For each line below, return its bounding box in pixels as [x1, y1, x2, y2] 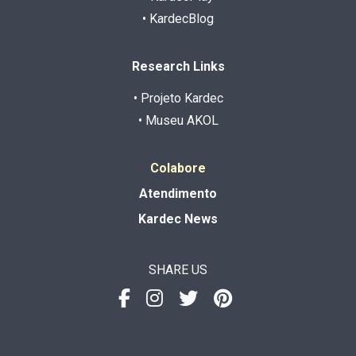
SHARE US [149, 261, 207, 277]
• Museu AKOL [137, 112, 219, 128]
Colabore [150, 160, 206, 176]
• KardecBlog [142, 10, 214, 26]
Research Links [131, 58, 225, 74]
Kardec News [138, 211, 218, 226]
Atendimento [139, 185, 217, 201]
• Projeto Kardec [133, 90, 223, 106]
